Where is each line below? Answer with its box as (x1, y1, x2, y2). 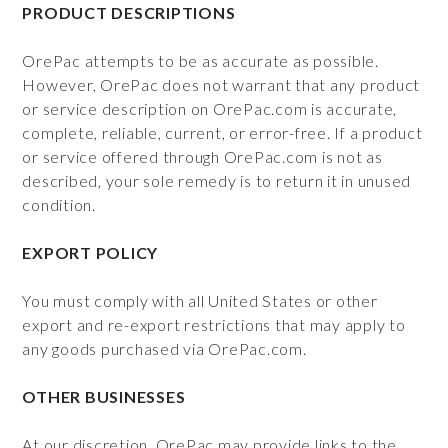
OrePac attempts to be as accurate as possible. (22, 51, 379, 70)
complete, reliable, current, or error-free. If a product (22, 123, 423, 142)
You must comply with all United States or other (22, 291, 378, 310)
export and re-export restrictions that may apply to (22, 315, 406, 334)
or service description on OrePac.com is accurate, (22, 99, 398, 118)
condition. (22, 195, 96, 214)
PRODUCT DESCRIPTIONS (22, 3, 236, 22)
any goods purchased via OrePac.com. (22, 339, 307, 358)
